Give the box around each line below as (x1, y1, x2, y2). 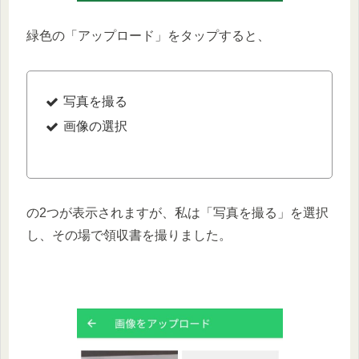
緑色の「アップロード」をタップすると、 (26, 29, 270, 43)
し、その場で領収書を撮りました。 (26, 228, 232, 242)
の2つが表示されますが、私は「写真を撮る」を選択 (26, 205, 329, 220)
